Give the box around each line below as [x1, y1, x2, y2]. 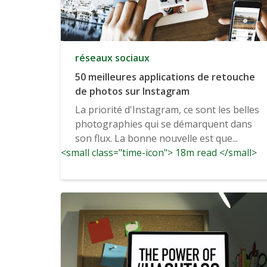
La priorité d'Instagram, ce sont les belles [75, 103, 259, 117]
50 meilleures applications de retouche [75, 70, 255, 84]
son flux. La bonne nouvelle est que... [75, 132, 238, 145]
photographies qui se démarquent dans [75, 117, 252, 131]
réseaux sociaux [75, 51, 150, 65]
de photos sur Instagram [75, 85, 190, 98]
